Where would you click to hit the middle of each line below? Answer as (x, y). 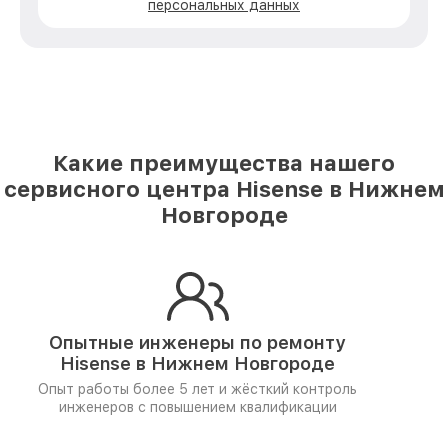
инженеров (98, 407)
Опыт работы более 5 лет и (134, 389)
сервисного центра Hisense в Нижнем (224, 189)
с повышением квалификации (237, 407)
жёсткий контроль (294, 389)
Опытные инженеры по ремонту (197, 342)
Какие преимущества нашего (224, 163)
